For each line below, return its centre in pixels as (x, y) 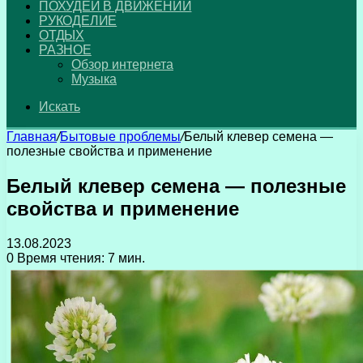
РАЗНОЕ (65, 50)
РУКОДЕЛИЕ (78, 21)
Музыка (94, 79)
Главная (32, 137)
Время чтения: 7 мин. (79, 258)
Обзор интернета (122, 64)
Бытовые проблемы (120, 137)
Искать (60, 107)
